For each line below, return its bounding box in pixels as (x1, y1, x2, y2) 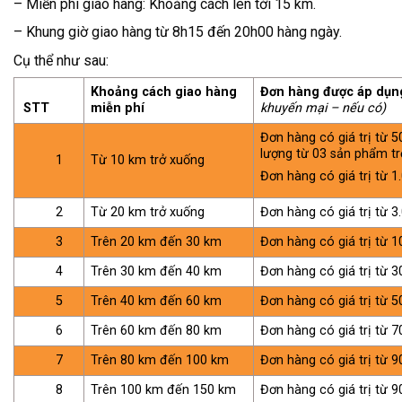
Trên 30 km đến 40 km (91, 263, 223, 279)
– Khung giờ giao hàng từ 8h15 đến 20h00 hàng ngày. (13, 23, 342, 41)
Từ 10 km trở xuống (91, 152, 205, 168)
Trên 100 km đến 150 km (91, 381, 237, 398)
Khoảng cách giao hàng (91, 83, 238, 100)
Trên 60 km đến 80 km (91, 322, 223, 338)
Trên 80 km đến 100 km (91, 352, 230, 368)
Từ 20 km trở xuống (91, 204, 205, 220)
